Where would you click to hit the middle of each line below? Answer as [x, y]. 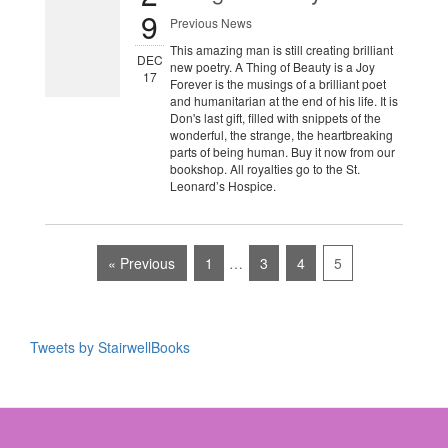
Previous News [210, 23]
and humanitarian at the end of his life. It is [283, 101]
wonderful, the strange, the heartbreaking [281, 135]
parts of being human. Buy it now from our [282, 152]
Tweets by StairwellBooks [110, 347]
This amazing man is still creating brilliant [281, 50]
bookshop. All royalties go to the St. [264, 169]
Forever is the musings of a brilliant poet [277, 84]
